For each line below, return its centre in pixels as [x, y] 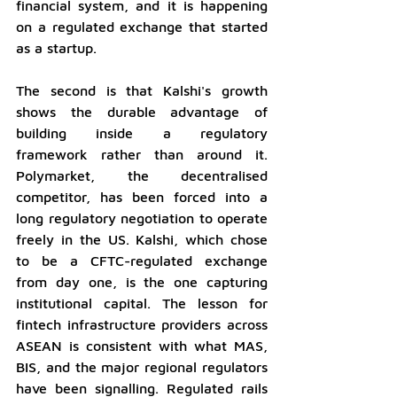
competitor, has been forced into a [142, 196]
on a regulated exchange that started [142, 26]
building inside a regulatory [142, 132]
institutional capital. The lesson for [142, 303]
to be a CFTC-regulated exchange [142, 260]
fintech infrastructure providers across [142, 324]
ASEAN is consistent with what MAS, [142, 345]
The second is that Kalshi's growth [142, 90]
